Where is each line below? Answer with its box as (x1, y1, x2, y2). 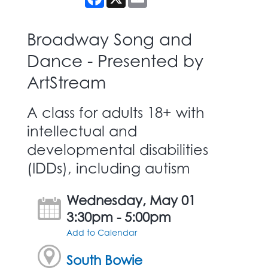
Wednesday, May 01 (66, 191, 196, 208)
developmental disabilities (27, 140, 208, 159)
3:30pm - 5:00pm (66, 208, 172, 225)
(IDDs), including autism (27, 159, 190, 177)
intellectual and (27, 121, 137, 140)
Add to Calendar (66, 227, 138, 237)
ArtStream (27, 71, 106, 93)
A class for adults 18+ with (27, 103, 205, 121)
